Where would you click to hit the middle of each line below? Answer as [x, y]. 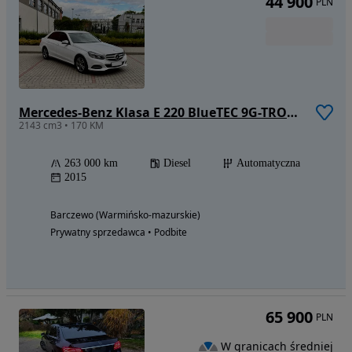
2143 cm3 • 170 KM [61, 126]
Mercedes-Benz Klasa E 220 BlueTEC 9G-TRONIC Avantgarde [292, 113]
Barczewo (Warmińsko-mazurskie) [125, 215]
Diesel [177, 163]
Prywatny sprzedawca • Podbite [119, 233]
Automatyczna [268, 163]
